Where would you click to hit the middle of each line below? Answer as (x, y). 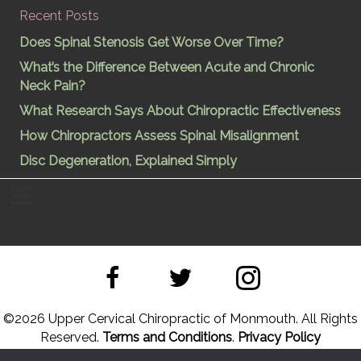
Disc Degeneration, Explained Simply (128, 160)
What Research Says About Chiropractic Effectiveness (180, 110)
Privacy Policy (279, 337)
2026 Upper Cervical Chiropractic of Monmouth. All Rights (186, 318)
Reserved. (71, 337)
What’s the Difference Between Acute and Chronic (167, 67)
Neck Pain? (52, 85)
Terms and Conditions (167, 337)
